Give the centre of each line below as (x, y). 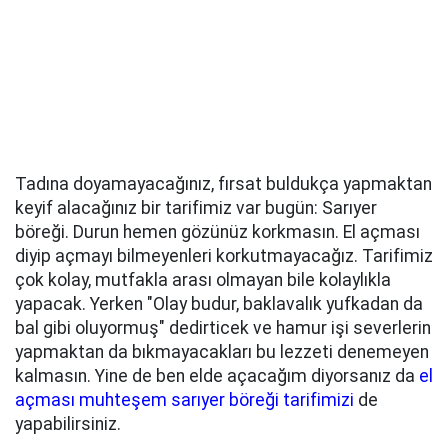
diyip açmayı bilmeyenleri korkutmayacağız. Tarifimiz (224, 256)
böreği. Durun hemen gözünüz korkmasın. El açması (217, 232)
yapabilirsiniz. (68, 424)
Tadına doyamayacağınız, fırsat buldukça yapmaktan (223, 184)
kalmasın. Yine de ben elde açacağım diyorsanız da (217, 376)
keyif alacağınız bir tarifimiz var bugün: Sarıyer (196, 208)
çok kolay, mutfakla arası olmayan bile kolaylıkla (203, 280)
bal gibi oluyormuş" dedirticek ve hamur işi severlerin (223, 328)
